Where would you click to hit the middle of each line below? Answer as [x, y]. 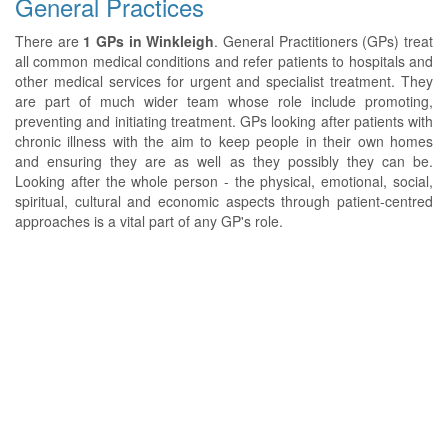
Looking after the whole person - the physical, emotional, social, [224, 181]
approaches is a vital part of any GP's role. [149, 221]
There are [49, 41]
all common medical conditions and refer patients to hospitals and [224, 61]
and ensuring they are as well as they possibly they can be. [224, 161]
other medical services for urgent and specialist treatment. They [224, 81]
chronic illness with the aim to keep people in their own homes [224, 141]
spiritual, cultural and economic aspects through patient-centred [224, 201]
